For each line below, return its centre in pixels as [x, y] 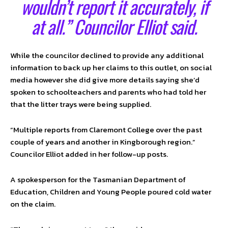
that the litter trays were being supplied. [81, 104]
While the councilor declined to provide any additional [107, 55]
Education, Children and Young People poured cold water [111, 192]
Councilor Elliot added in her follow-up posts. [89, 154]
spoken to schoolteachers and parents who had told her [108, 92]
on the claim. [33, 204]
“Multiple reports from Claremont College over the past [106, 130]
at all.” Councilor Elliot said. [114, 26]
